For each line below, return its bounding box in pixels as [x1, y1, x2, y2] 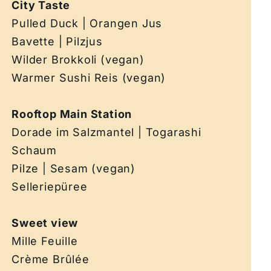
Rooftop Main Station [11, 107, 132, 120]
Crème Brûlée [11, 252, 90, 266]
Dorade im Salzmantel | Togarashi [11, 125, 201, 139]
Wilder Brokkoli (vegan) [11, 53, 145, 66]
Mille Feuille [11, 234, 78, 247]
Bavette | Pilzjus [11, 34, 106, 48]
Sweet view [11, 216, 79, 229]
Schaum [11, 143, 60, 157]
